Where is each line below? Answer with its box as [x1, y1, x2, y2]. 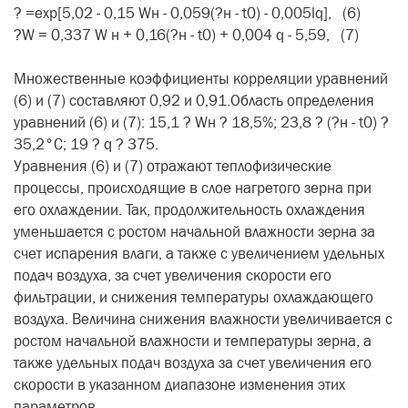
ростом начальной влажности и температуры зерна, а [14, 331, 372, 352]
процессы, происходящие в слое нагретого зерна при [14, 178, 372, 199]
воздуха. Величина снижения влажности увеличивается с [14, 310, 393, 330]
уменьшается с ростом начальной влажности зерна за [14, 222, 375, 242]
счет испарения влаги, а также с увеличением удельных [14, 244, 384, 264]
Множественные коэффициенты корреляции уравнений [14, 69, 388, 89]
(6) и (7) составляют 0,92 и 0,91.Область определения [14, 91, 374, 111]
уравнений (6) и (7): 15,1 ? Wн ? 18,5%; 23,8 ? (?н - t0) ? [14, 113, 389, 133]
